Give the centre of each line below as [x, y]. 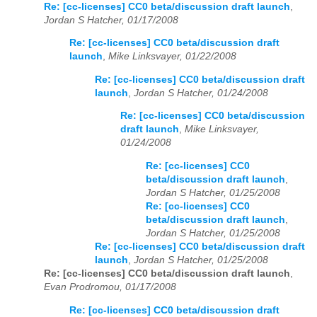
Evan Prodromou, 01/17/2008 [110, 287]
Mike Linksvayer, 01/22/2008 [172, 57]
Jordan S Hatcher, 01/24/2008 [201, 93]
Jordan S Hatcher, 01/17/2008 [111, 20]
